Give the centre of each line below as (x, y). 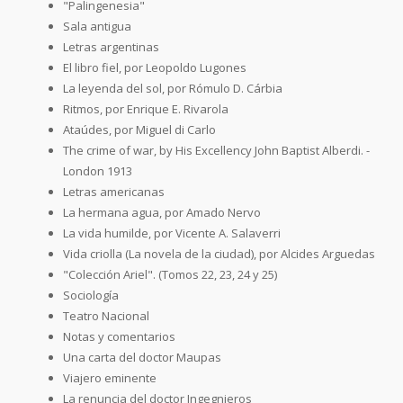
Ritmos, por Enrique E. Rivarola (146, 108)
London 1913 (98, 170)
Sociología (91, 295)
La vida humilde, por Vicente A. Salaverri (172, 233)
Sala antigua (97, 26)
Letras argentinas (111, 46)
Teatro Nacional (106, 315)
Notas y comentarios (119, 336)
